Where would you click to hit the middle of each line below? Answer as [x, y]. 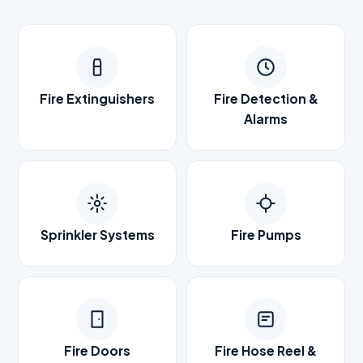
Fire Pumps [266, 235]
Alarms [266, 119]
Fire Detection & [266, 98]
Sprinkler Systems [97, 235]
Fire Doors [97, 350]
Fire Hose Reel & [266, 350]
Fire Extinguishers [97, 98]
